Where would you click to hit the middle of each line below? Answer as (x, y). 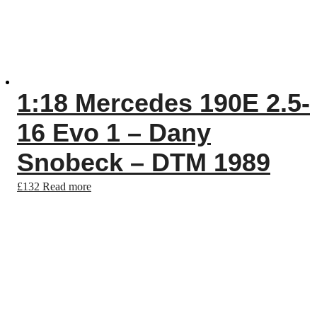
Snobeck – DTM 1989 (144, 162)
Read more (67, 186)
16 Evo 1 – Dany (114, 133)
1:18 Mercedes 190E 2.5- (163, 103)
